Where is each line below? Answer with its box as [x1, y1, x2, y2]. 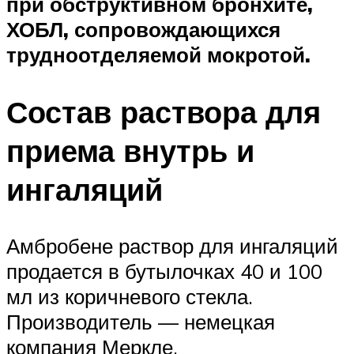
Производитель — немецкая [6, 309, 275, 335]
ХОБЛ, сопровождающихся [6, 16, 281, 42]
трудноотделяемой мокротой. [6, 41, 311, 67]
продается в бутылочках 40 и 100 [6, 258, 322, 284]
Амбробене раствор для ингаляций [6, 233, 338, 259]
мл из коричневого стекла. [6, 284, 253, 310]
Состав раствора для [6, 92, 321, 131]
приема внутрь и [6, 130, 254, 170]
